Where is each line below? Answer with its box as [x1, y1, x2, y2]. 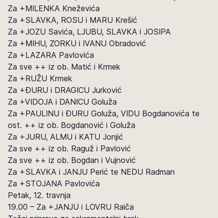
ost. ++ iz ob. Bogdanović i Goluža [8, 120, 135, 130]
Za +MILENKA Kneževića [8, 3, 100, 13]
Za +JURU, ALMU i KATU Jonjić [8, 132, 123, 142]
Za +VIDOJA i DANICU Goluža [8, 97, 117, 107]
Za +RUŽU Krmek [8, 73, 72, 83]
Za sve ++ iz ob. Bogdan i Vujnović [8, 155, 136, 165]
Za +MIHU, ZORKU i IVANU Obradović [8, 38, 146, 48]
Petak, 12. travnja [8, 190, 71, 200]
